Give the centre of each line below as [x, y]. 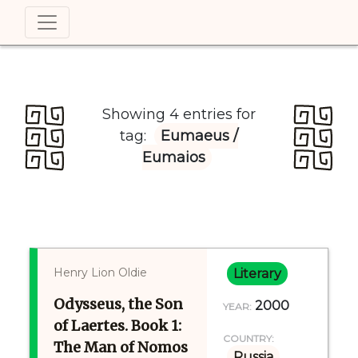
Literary [257, 274]
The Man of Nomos [121, 347]
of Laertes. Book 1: [118, 326]
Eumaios [174, 157]
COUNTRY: [248, 338]
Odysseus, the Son [119, 304]
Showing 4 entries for [179, 114]
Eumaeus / [199, 136]
